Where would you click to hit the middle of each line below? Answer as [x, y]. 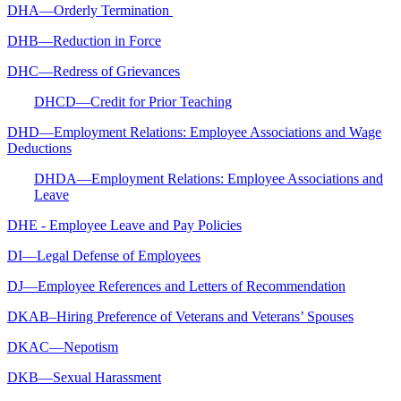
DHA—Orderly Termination [90, 10]
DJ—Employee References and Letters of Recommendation [176, 286]
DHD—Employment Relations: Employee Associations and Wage [194, 132]
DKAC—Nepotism [63, 346]
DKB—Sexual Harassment [84, 377]
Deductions [39, 148]
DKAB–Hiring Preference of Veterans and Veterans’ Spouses [180, 316]
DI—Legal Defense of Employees [104, 255]
